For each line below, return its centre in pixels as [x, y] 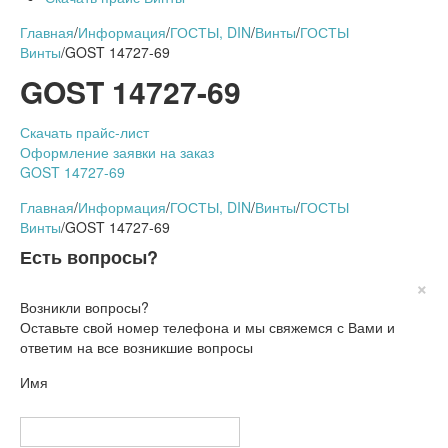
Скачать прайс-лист [84, 132]
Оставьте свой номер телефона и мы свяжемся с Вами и [207, 327]
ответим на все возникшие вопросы [136, 347]
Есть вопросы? [89, 257]
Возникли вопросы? [84, 307]
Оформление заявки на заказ [117, 152]
